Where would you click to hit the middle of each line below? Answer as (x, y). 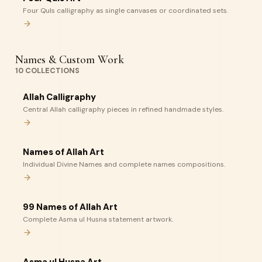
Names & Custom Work (70, 60)
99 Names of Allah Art (70, 207)
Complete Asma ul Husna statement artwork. (98, 219)
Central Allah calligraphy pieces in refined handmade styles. (123, 109)
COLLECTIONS (51, 71)
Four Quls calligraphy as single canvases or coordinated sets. (125, 11)
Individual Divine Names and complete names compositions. (124, 164)
